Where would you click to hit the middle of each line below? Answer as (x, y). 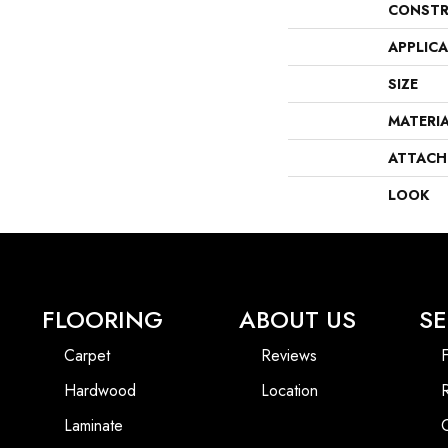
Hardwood (100, 390)
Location (290, 390)
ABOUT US (298, 319)
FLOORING (102, 319)
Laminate (93, 425)
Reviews (289, 355)
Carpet (87, 355)
